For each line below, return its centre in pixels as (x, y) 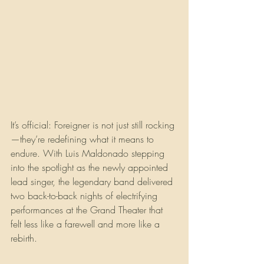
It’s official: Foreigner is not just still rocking (93, 125)
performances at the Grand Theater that (88, 209)
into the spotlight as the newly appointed (91, 167)
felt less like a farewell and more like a (87, 224)
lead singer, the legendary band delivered (93, 181)
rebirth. (24, 238)
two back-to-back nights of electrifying (85, 195)
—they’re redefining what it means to (84, 139)
